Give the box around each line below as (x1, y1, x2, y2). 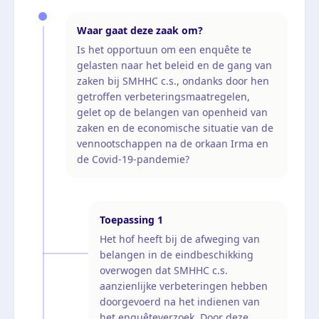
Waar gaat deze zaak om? (77, 23, 203, 37)
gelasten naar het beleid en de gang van (77, 58, 272, 72)
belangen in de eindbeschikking (100, 247, 253, 261)
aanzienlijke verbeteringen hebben (100, 278, 268, 293)
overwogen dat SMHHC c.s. (100, 263, 228, 277)
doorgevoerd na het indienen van (100, 294, 260, 308)
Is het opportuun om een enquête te (77, 42, 251, 56)
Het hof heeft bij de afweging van (100, 231, 260, 246)
